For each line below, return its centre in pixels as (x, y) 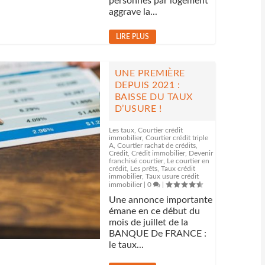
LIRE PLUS (132, 37)
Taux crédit (178, 169)
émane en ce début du (154, 211)
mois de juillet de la (148, 222)
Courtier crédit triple (177, 138)
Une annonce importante (160, 200)
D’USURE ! (138, 109)
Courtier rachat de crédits (156, 146)
